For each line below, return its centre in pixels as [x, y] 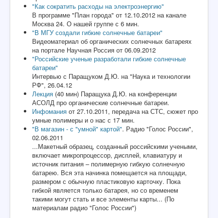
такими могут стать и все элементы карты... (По [103, 199]
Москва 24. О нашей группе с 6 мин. [86, 24]
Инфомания [49, 111]
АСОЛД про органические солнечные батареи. [101, 103]
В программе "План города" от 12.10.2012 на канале [109, 15]
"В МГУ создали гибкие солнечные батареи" [97, 33]
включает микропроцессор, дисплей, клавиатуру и [107, 155]
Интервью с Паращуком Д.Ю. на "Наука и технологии [111, 76]
